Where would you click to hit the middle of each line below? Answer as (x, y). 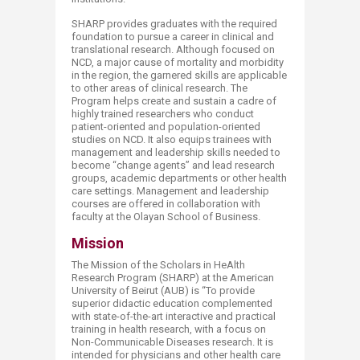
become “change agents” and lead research (173, 165)
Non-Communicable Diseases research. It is (172, 342)
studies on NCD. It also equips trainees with (172, 139)
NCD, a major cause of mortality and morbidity (178, 62)
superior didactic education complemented (172, 303)
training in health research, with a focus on (169, 329)
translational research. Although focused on (173, 49)
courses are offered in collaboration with (166, 204)
